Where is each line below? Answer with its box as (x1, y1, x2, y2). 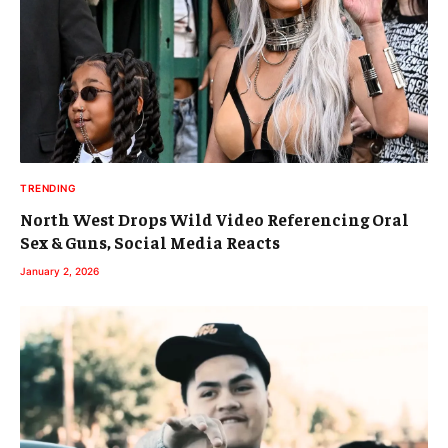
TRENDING (20, 182, 76, 195)
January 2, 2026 (20, 265, 99, 278)
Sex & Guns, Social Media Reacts (20, 231, 280, 254)
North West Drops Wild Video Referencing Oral (20, 208, 409, 231)
